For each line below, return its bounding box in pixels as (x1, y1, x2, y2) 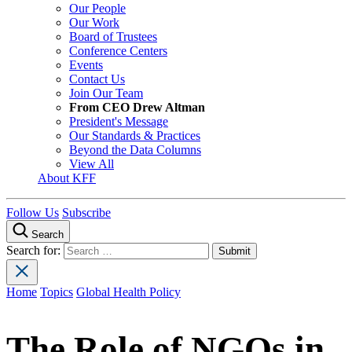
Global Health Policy (76, 285, 181, 299)
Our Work (69, 16, 119, 30)
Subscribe (62, 206, 111, 220)
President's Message (69, 115, 168, 129)
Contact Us (69, 72, 125, 86)
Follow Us (6, 206, 59, 220)
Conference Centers (69, 44, 167, 58)
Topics (40, 285, 73, 299)
